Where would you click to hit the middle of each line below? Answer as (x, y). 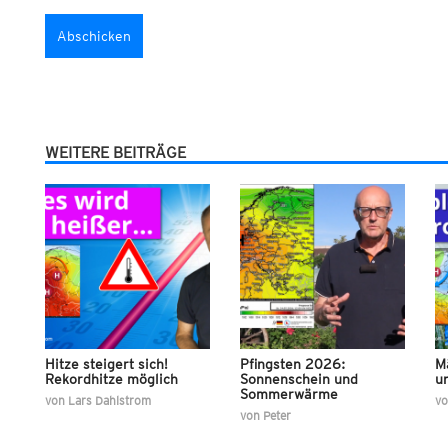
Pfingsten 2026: (292, 364)
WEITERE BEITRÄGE (115, 153)
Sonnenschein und (298, 379)
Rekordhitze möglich (111, 379)
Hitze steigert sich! (106, 364)
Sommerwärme (288, 394)
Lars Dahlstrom (109, 401)
